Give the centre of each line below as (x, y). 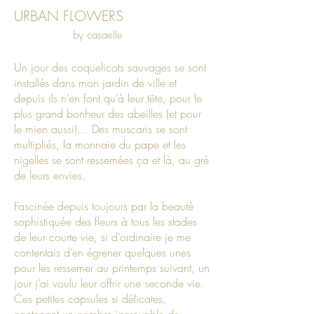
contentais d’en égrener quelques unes (102, 253)
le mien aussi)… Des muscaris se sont (101, 129)
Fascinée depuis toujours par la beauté (104, 206)
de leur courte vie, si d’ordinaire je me (102, 237)
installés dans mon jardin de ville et (95, 83)
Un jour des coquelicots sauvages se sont (110, 68)
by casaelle (98, 35)
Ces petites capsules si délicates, (90, 299)
